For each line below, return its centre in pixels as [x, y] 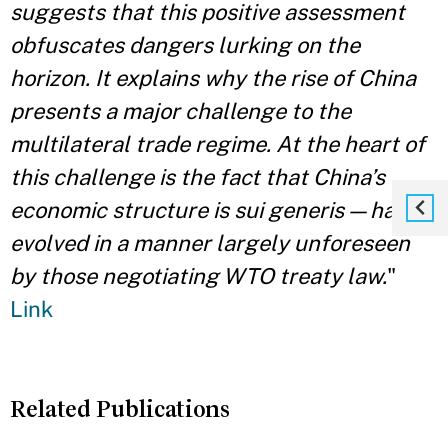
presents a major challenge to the [180, 111]
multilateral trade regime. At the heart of [217, 144]
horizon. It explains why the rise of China [213, 78]
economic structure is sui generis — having [224, 210]
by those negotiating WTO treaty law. [198, 276]
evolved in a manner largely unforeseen [210, 243]
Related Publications [120, 409]
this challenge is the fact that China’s [197, 177]
